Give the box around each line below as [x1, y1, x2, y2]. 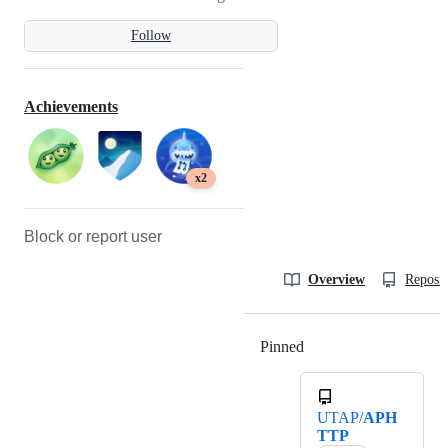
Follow [131, 27, 171, 43]
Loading [304, 338, 357, 356]
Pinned [260, 338, 304, 356]
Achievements [24, 98, 118, 116]
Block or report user [24, 228, 162, 246]
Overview [308, 272, 365, 288]
